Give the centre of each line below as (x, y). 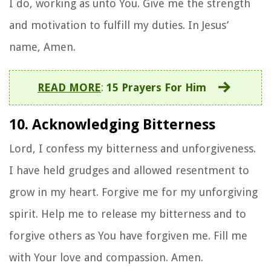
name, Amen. (42, 47)
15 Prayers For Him (156, 87)
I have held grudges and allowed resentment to (129, 170)
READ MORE (69, 87)
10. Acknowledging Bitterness (112, 124)
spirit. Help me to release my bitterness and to (128, 214)
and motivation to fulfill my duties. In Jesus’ (119, 25)
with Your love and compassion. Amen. (106, 257)
